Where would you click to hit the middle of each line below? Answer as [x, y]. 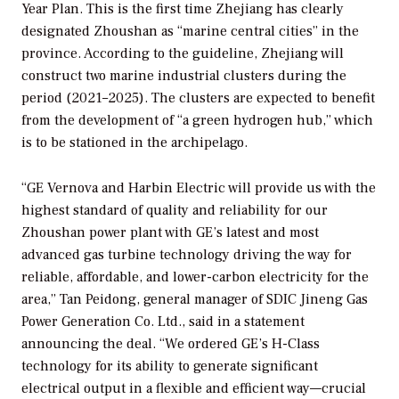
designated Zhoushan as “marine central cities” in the [190, 31]
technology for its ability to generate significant [170, 366]
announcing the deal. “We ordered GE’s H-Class [171, 343]
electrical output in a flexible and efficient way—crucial [194, 388]
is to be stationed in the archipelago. [134, 142]
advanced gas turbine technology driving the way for [187, 254]
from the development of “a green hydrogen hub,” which [197, 120]
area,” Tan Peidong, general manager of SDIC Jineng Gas [195, 299]
